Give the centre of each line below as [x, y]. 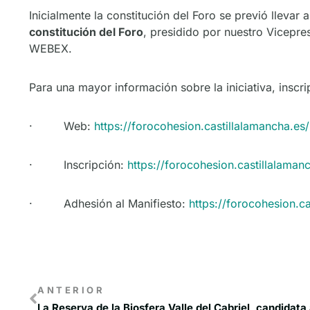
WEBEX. [51, 49]
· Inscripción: [78, 165]
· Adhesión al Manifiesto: [109, 204]
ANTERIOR [71, 290]
